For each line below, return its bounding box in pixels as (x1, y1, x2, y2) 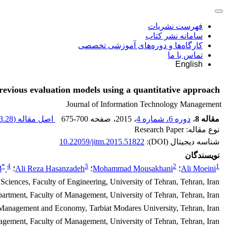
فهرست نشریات (148, 22, 203, 30)
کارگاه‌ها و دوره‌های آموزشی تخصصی (78, 41, 203, 50)
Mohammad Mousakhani (93, 164, 173, 173)
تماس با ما (168, 51, 203, 59)
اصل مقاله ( (13, 115, 55, 123)
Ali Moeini (181, 164, 216, 173)
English (175, 60, 203, 68)
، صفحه (88, 115, 116, 123)
